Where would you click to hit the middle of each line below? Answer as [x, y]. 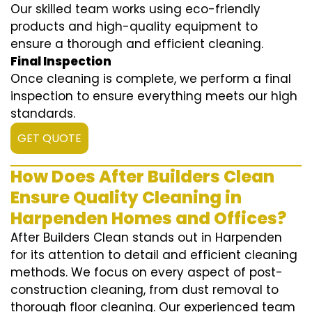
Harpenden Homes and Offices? [148, 219]
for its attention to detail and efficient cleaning [154, 255]
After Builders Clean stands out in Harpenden [146, 238]
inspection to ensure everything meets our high [154, 96]
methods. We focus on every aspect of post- [147, 273]
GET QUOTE [49, 139]
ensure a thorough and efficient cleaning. [137, 44]
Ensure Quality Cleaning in [126, 198]
